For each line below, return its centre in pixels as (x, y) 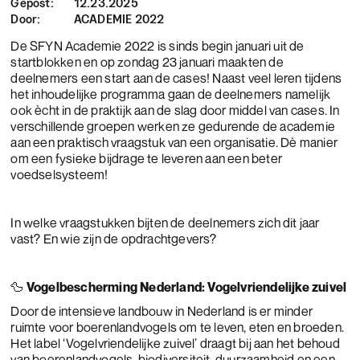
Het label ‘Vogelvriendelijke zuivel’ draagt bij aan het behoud (175, 343)
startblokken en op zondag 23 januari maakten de (147, 62)
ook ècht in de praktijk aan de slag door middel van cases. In (175, 110)
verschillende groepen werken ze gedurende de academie (173, 126)
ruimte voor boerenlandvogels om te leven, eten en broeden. (178, 327)
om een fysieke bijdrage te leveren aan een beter (147, 158)
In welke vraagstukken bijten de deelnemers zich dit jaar (165, 223)
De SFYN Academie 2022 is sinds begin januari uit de (157, 46)
